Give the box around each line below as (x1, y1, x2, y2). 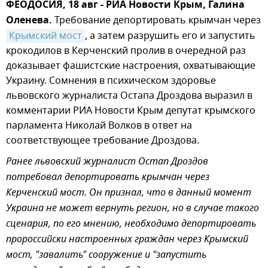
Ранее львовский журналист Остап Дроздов (6, 154, 208, 170)
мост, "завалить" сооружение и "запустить (6, 248, 206, 263)
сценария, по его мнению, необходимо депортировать (6, 217, 256, 232)
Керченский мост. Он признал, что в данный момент (6, 185, 251, 201)
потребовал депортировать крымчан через (6, 170, 209, 185)
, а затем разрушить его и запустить (85, 29, 255, 43)
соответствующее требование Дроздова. (6, 133, 199, 148)
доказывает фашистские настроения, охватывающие (6, 59, 255, 73)
